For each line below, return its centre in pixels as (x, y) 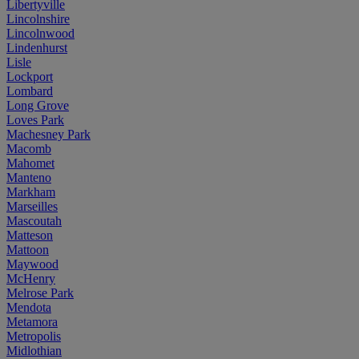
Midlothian (34, 350)
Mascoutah (34, 220)
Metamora (32, 321)
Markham (31, 192)
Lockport (30, 76)
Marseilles (32, 206)
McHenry (31, 278)
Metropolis (34, 336)
